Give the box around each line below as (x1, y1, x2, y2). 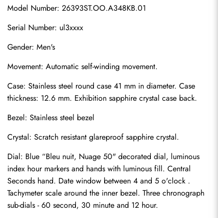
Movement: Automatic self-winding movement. (7, 61, 158, 72)
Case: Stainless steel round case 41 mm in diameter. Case (7, 80, 195, 91)
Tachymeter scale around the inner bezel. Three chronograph (7, 187, 204, 199)
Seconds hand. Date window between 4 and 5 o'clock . (7, 175, 190, 186)
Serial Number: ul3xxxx (7, 22, 83, 33)
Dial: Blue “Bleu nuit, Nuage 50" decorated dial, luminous (7, 151, 200, 162)
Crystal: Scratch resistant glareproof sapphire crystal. (7, 131, 179, 143)
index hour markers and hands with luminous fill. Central (7, 163, 191, 174)
